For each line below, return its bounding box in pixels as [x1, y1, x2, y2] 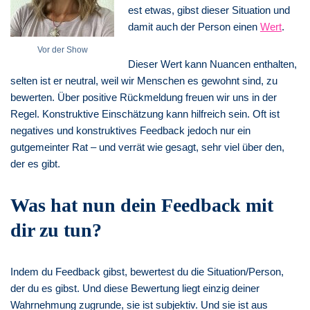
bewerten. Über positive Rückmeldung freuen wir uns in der [10, 91, 277, 103]
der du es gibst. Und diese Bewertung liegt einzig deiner [10, 282, 259, 294]
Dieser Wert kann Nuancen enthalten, [128, 57, 297, 70]
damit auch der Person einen [128, 20, 260, 33]
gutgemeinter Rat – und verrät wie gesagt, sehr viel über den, [10, 140, 284, 153]
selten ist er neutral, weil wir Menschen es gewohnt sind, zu [10, 74, 277, 86]
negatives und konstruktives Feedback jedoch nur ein [10, 124, 250, 136]
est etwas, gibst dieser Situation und [128, 3, 290, 16]
